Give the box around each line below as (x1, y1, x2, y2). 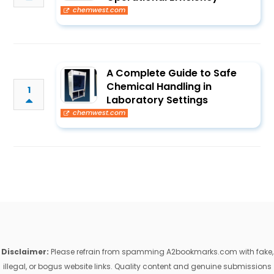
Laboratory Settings (106, 93, 209, 107)
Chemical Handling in (106, 80, 212, 94)
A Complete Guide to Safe (106, 66, 237, 80)
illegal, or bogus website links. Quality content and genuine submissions (2, 261, 272, 272)
